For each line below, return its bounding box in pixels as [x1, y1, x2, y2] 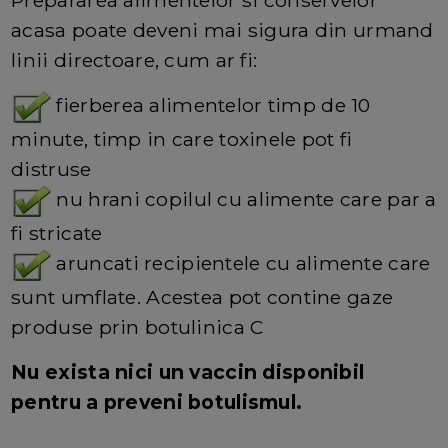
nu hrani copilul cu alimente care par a [51, 186, 437, 211]
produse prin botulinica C [11, 314, 264, 339]
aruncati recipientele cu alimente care [51, 250, 431, 275]
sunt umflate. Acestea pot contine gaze [11, 284, 394, 309]
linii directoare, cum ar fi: [11, 47, 258, 72]
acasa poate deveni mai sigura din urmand [11, 17, 434, 42]
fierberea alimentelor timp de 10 [51, 92, 371, 117]
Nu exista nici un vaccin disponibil [11, 359, 365, 384]
